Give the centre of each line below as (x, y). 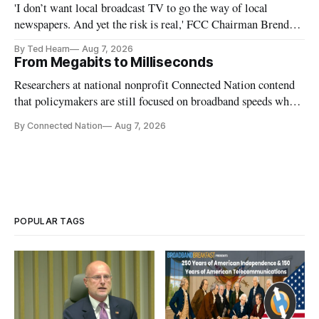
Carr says (36, 40)
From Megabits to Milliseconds (114, 62)
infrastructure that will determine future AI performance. (148, 134)
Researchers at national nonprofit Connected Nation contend (155, 84)
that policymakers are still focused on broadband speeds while (158, 101)
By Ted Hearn (42, 48)
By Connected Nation (59, 125)
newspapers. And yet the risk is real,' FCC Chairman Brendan (157, 24)
